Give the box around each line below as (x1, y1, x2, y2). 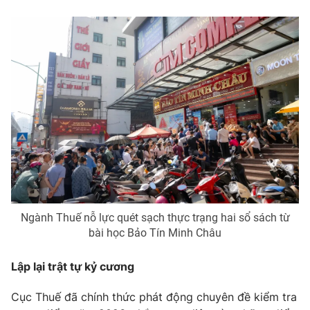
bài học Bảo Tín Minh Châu (89, 226, 221, 239)
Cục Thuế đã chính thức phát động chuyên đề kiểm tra (11, 289, 297, 304)
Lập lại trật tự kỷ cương (11, 259, 134, 273)
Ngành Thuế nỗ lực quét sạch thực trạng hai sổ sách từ (20, 210, 290, 224)
